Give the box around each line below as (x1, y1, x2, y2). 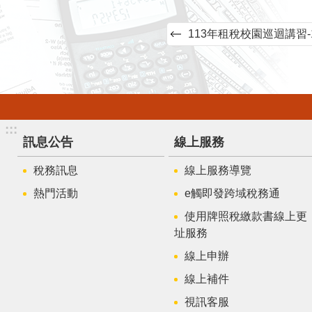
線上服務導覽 (184, 164, 251, 176)
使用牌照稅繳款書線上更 (184, 210, 307, 222)
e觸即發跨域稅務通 (184, 187, 280, 199)
